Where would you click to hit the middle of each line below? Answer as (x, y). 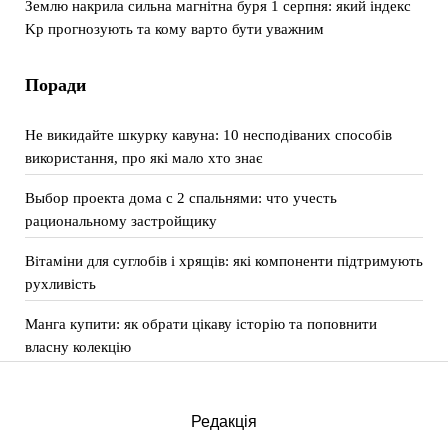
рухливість (60, 283)
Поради (55, 85)
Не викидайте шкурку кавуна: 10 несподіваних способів (208, 134)
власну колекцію (77, 346)
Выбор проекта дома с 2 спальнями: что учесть (180, 197)
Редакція (224, 421)
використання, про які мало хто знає (143, 157)
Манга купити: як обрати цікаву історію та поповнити (200, 323)
